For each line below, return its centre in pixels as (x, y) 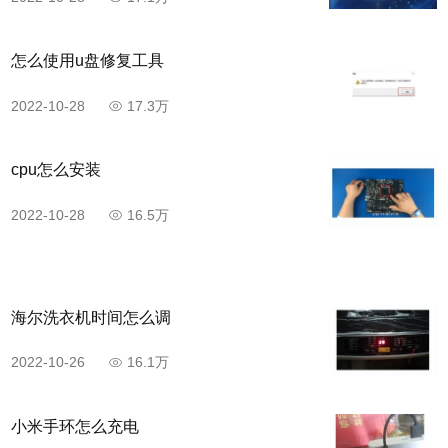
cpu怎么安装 (56, 170)
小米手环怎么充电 (75, 426)
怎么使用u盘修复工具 (87, 61)
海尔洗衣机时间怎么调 (91, 317)
